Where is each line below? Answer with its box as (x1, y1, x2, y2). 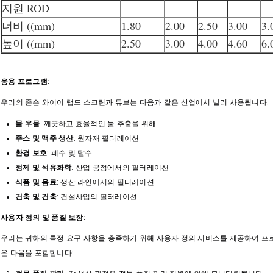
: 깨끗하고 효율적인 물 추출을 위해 (40, 119, 156, 128)
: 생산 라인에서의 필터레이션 (56, 177, 154, 186)
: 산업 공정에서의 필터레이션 (71, 163, 169, 172)
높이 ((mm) (2, 35, 55, 51)
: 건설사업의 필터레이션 (56, 192, 137, 201)
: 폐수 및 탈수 (47, 148, 93, 157)
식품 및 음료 (15, 177, 57, 186)
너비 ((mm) (2, 18, 55, 33)
